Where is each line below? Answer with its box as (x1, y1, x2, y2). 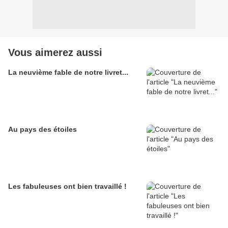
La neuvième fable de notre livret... (8, 68, 128, 77)
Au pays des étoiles (8, 125, 77, 134)
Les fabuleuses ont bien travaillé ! (8, 182, 127, 191)
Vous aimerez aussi (8, 47, 102, 59)
